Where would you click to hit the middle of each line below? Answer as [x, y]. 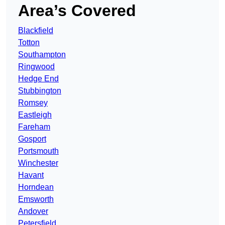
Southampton [42, 55]
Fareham [34, 127]
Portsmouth [38, 151]
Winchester [38, 163]
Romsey [33, 103]
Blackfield [36, 31]
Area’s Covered [77, 11]
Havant [31, 175]
